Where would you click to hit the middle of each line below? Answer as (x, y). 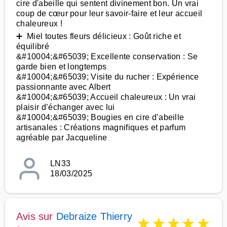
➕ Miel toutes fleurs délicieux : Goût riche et (99, 36)
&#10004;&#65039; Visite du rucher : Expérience (108, 77)
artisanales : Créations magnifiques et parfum (101, 127)
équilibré (33, 46)
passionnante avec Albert (64, 87)
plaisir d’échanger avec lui (66, 107)
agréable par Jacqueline (62, 138)
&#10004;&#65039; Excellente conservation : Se (107, 56)
